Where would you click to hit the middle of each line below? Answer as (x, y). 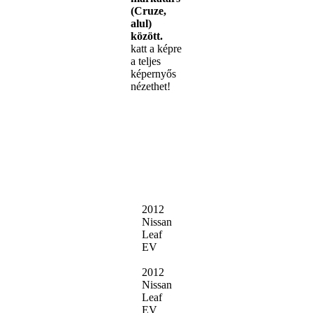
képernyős (153, 74)
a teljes (145, 61)
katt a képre (156, 49)
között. (146, 36)
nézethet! (150, 87)
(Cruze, (148, 11)
